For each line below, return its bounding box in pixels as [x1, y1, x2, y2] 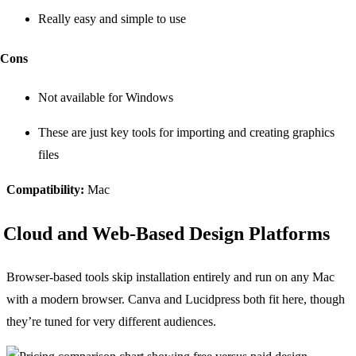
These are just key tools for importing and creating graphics [38, 126, 335, 140]
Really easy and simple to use [38, 12, 186, 26]
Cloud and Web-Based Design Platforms [3, 222, 330, 244]
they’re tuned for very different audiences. [6, 314, 216, 328]
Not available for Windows [38, 91, 173, 105]
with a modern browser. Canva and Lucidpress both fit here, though [6, 292, 345, 306]
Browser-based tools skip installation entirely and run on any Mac [6, 269, 335, 284]
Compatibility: [6, 183, 84, 197]
